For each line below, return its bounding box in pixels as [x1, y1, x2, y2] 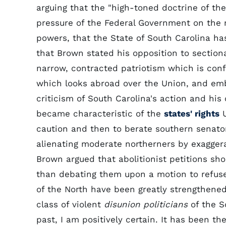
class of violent [36, 199, 104, 209]
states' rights [164, 108, 219, 119]
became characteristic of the [36, 108, 164, 119]
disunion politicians [104, 199, 188, 209]
